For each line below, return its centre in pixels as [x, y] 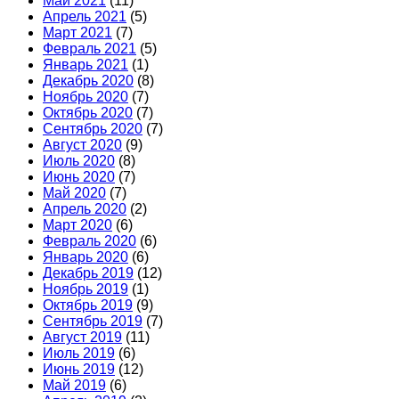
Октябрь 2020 [88, 113]
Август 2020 [82, 145]
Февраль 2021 [90, 49]
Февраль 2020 [90, 241]
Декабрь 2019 [88, 273]
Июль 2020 [79, 161]
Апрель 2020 [85, 209]
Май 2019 [74, 386]
